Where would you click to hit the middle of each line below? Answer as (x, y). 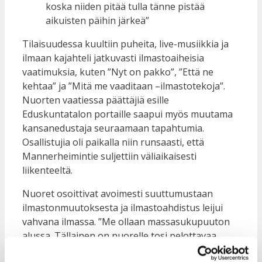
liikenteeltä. (47, 170)
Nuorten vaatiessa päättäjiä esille (96, 100)
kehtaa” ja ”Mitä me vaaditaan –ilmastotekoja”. (124, 86)
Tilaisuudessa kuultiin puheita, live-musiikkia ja (125, 44)
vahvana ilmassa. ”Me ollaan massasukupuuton (126, 221)
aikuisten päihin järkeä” (97, 20)
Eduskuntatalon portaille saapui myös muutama (127, 114)
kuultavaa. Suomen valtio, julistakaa (101, 249)
